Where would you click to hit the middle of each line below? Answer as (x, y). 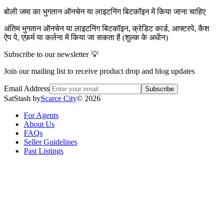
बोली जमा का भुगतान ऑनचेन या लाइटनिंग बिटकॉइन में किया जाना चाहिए (105, 11)
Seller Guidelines (51, 142)
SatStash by (22, 98)
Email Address (27, 88)
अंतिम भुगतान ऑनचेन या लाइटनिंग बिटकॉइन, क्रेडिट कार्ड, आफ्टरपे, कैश (107, 28)
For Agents (41, 115)
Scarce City (59, 98)
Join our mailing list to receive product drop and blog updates (99, 71)
